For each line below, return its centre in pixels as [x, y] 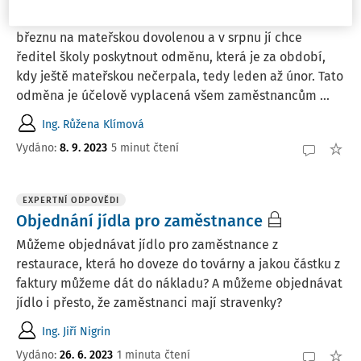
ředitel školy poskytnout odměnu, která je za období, [171, 57]
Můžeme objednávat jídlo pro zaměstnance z [147, 245]
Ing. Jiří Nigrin [76, 331]
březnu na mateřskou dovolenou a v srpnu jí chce [159, 37]
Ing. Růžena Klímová [93, 124]
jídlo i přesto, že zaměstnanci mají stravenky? [151, 303]
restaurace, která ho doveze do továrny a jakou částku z [178, 264]
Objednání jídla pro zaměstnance [139, 221]
